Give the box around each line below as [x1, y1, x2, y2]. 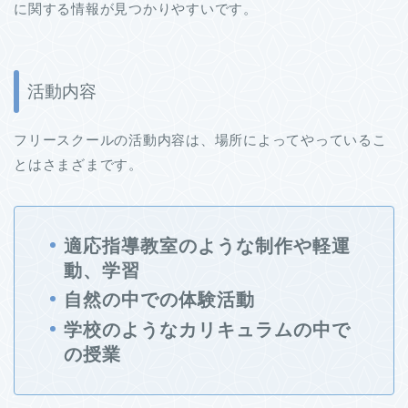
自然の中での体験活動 [64, 290, 255, 311]
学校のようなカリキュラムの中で [64, 319, 351, 340]
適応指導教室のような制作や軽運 [64, 235, 351, 256]
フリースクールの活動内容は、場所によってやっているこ [14, 131, 387, 148]
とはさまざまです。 [14, 156, 143, 172]
